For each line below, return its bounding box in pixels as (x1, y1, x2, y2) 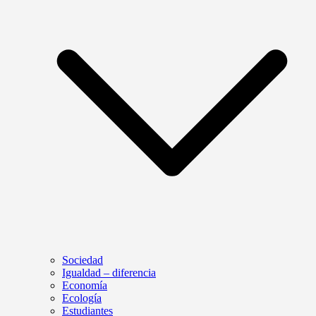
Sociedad (62, 254, 103, 266)
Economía (62, 279, 107, 291)
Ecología (62, 292, 102, 304)
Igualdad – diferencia (62, 267, 156, 279)
